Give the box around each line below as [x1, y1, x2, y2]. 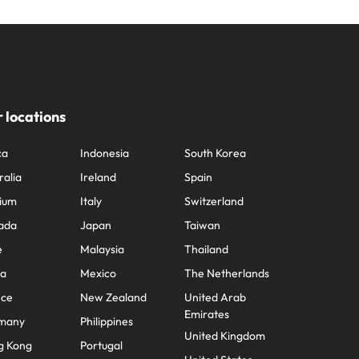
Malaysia [80, 242, 125, 256]
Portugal [80, 338, 123, 353]
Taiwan [184, 218, 221, 232]
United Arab [184, 290, 247, 305]
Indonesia [80, 146, 130, 160]
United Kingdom [184, 329, 266, 343]
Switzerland [184, 194, 244, 208]
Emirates [184, 307, 230, 321]
